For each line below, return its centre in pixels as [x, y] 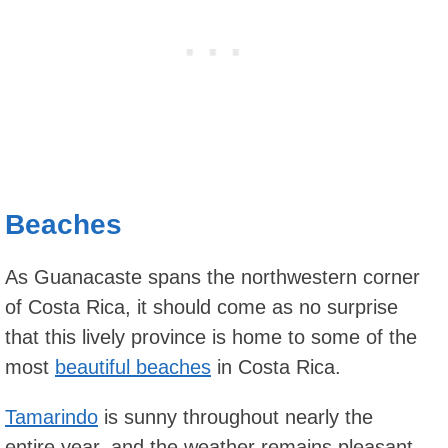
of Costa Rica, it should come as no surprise [201, 307]
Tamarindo [51, 417]
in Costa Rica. [276, 367]
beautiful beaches [133, 367]
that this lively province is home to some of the [211, 337]
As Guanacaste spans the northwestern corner [212, 277]
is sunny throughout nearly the [235, 417]
